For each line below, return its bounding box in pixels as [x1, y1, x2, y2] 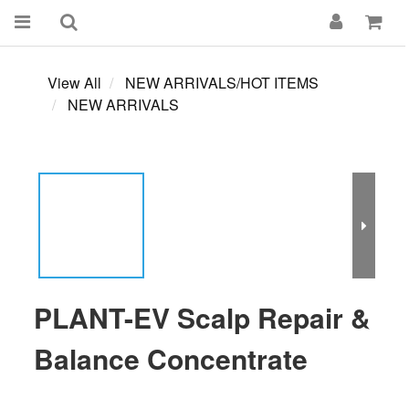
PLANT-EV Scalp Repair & [34, 298, 371, 337]
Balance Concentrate [34, 339, 308, 378]
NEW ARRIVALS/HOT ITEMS [125, 72, 319, 93]
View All [47, 72, 101, 93]
